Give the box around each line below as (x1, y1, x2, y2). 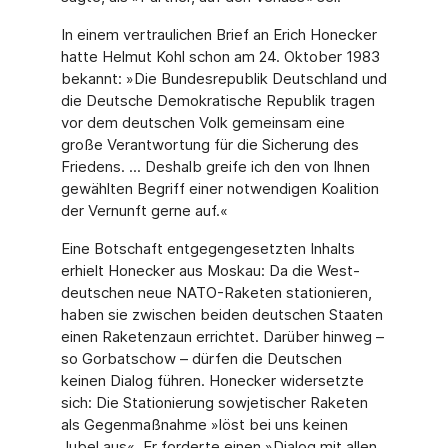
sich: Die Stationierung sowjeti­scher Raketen (60, 393, 368, 412)
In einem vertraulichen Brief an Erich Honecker (60, 25, 377, 44)
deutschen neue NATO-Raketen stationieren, (60, 283, 372, 302)
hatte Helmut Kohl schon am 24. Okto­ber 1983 (60, 47, 380, 66)
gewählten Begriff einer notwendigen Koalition (60, 179, 379, 198)
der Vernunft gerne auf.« (60, 201, 228, 220)
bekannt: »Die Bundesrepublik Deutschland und (60, 69, 387, 88)
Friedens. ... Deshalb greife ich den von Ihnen (60, 157, 370, 176)
